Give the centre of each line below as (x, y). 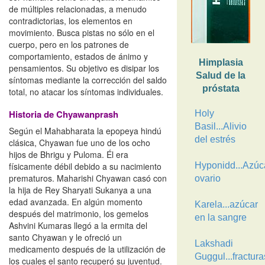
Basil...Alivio (220, 126)
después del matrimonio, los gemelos (79, 214)
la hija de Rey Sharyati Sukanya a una (80, 190)
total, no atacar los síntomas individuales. (86, 92)
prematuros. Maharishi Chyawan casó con (88, 178)
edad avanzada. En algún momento (76, 202)
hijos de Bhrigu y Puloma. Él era (69, 154)
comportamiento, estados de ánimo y (78, 56)
